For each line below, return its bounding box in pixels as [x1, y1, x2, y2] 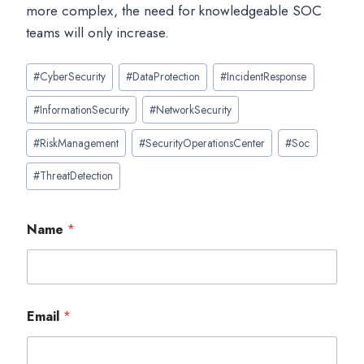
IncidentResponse [227, 68, 307, 85]
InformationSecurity [40, 101, 130, 118]
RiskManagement [40, 134, 119, 151]
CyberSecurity [40, 68, 106, 85]
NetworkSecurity [156, 101, 232, 118]
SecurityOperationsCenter [145, 134, 266, 151]
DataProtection [132, 68, 201, 85]
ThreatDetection [40, 167, 114, 184]
